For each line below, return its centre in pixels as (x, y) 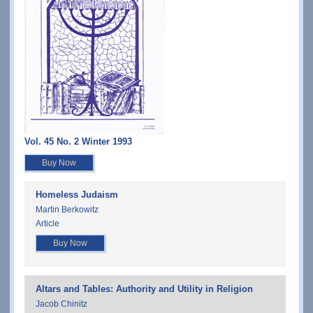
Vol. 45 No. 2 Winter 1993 (78, 141)
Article (48, 223)
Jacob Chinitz (61, 304)
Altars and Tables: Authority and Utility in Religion (144, 289)
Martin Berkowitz (67, 209)
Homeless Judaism (77, 195)
